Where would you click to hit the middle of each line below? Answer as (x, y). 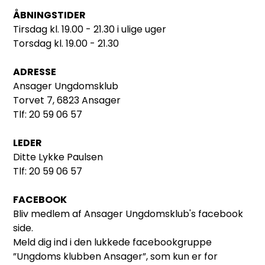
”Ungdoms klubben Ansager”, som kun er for (115, 256)
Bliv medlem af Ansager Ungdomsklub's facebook (128, 214)
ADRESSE (35, 72)
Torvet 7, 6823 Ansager (67, 100)
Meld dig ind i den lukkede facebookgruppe (112, 242)
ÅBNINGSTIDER (49, 15)
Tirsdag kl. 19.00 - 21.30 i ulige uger (90, 29)
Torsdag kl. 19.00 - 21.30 (66, 43)
